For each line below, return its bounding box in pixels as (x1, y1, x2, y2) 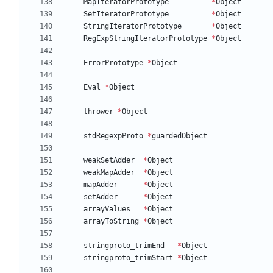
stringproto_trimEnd (83, 241, 165, 250)
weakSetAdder (83, 156, 135, 165)
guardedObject (152, 132, 207, 141)
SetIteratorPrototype (83, 10, 169, 19)
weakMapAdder (83, 168, 135, 177)
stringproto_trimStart (83, 253, 173, 263)
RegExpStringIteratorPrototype (83, 34, 207, 43)
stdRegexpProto (83, 132, 143, 141)
